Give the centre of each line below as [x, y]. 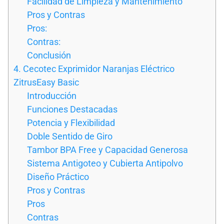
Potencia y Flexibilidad [71, 122]
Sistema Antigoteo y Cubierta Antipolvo [105, 163]
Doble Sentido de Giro [70, 136]
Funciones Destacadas [72, 109]
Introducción [52, 95]
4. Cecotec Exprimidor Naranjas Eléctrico [94, 68]
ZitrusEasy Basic [46, 82]
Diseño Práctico [58, 176]
